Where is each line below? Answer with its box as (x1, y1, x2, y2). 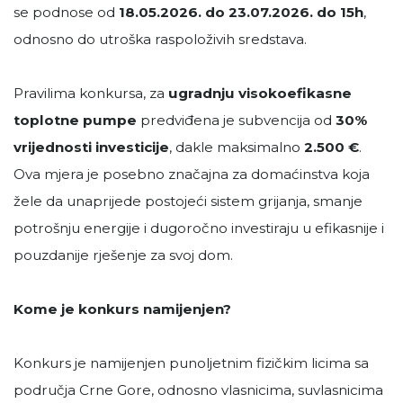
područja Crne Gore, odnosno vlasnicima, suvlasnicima (13, 381, 383, 399)
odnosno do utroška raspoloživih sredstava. (13, 31, 307, 49)
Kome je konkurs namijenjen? (13, 300, 231, 318)
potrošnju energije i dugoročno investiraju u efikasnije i (13, 219, 384, 237)
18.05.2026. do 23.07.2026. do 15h (119, 4, 363, 22)
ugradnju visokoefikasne (168, 85, 352, 103)
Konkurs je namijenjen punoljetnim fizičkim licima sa (13, 354, 369, 372)
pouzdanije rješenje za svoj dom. (13, 246, 233, 264)
